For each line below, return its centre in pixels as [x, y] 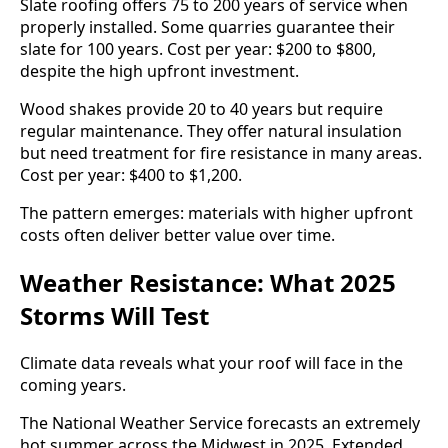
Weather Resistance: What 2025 [208, 282]
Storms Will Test [114, 315]
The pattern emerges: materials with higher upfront [216, 212]
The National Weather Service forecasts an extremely [220, 422]
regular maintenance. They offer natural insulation [211, 130]
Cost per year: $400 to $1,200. [131, 174]
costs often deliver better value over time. [177, 234]
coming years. [73, 384]
